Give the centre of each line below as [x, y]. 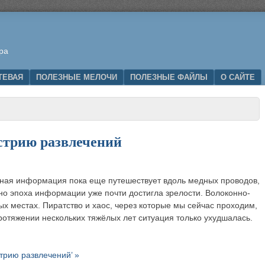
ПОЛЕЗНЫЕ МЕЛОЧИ [77, 77]
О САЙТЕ [238, 77]
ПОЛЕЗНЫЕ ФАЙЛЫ [169, 77]
